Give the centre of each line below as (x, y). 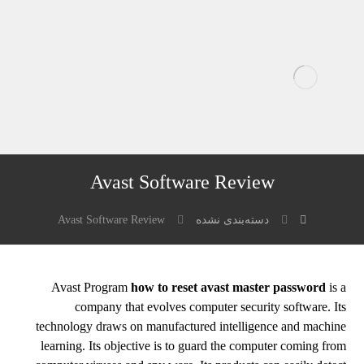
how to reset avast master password (228, 287)
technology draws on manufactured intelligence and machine (191, 326)
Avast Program (91, 287)
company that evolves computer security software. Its (210, 307)
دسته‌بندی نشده (232, 220)
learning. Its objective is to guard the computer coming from (193, 346)
